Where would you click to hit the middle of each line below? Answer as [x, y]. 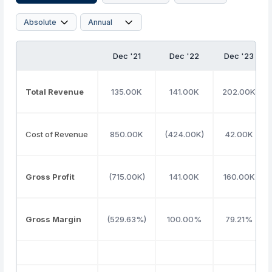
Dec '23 [239, 56]
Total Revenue [55, 92]
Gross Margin [54, 219]
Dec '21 [127, 56]
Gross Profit [50, 177]
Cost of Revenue [57, 134]
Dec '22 [185, 56]
